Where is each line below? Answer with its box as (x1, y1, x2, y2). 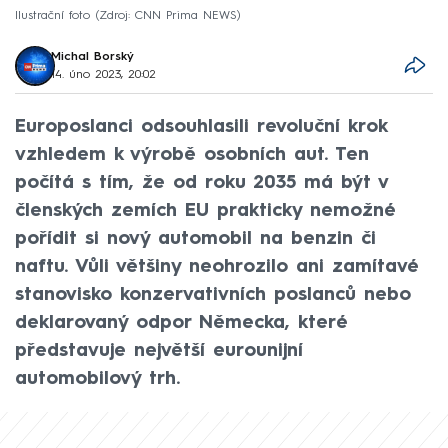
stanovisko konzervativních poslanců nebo (15, 285, 411, 304)
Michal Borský (51, 50, 135, 63)
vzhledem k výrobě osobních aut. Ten (15, 145, 369, 164)
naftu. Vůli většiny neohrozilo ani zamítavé (15, 257, 419, 276)
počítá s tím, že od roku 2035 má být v (15, 173, 388, 192)
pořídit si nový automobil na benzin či (15, 229, 376, 248)
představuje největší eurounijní (15, 341, 303, 360)
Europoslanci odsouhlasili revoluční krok (15, 117, 387, 136)
